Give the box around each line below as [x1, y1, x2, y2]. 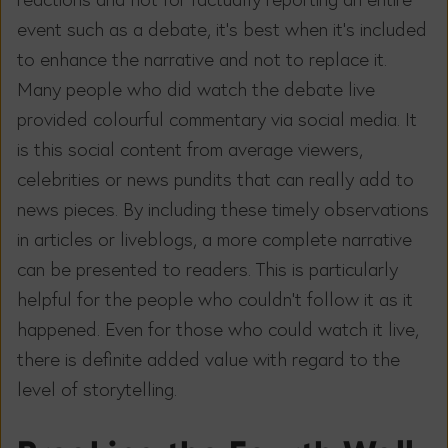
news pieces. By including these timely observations [17, 196, 429, 221]
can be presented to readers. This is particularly [17, 256, 398, 281]
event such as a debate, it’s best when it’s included [17, 16, 427, 41]
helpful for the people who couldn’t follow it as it [17, 286, 413, 311]
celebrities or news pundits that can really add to [17, 166, 414, 191]
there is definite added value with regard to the [17, 346, 400, 371]
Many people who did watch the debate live [17, 76, 375, 101]
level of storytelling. [17, 376, 177, 401]
